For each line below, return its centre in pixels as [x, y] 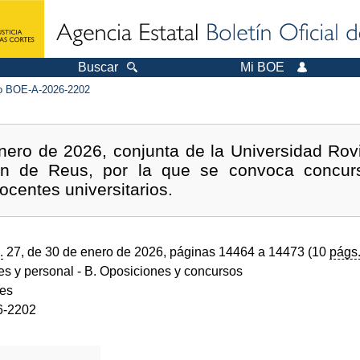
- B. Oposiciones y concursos [158, 271]
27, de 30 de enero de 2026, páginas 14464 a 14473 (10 [166, 252]
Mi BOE [262, 67]
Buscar [98, 67]
